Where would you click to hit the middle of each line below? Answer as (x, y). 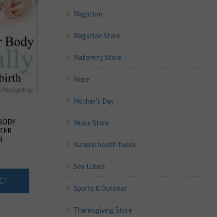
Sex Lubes (90, 166)
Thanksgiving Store (103, 210)
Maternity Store (98, 57)
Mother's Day (94, 101)
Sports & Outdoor (101, 188)
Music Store (92, 123)
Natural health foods (105, 144)
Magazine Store (97, 35)
